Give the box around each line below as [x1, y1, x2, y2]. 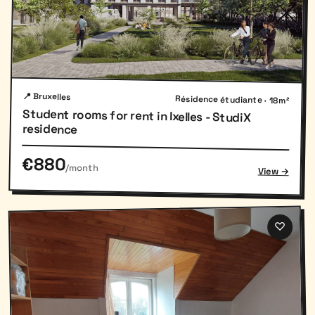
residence [22, 121, 78, 138]
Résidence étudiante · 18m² [175, 94, 290, 108]
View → [257, 165, 289, 179]
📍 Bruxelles [22, 91, 72, 103]
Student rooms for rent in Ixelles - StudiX [22, 106, 251, 127]
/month [65, 162, 98, 175]
